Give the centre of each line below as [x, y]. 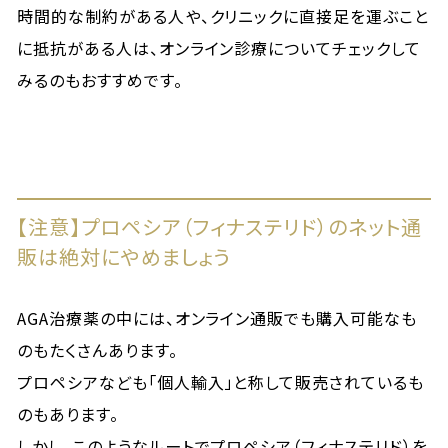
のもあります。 [68, 414]
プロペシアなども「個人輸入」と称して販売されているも [220, 382]
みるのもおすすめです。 [100, 80]
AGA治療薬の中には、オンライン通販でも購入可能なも [217, 318]
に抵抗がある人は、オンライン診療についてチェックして [219, 48]
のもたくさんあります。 [97, 350]
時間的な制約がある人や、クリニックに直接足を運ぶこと [223, 16]
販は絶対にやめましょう [124, 256]
